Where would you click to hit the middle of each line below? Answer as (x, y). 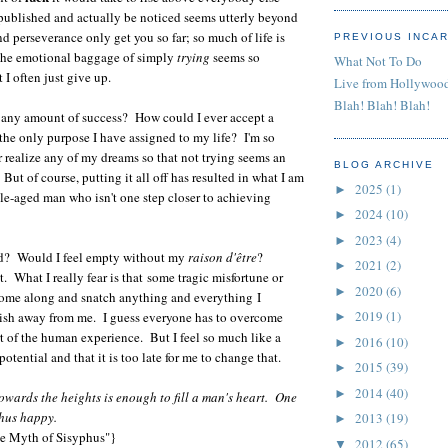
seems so (235, 57)
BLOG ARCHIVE (384, 165)
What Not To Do (378, 60)
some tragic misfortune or (215, 277)
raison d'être (222, 257)
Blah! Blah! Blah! (382, 105)
